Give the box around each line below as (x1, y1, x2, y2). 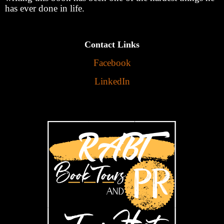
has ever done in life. (5, 3, 84, 14)
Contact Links (84, 39, 139, 50)
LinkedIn (94, 75, 130, 86)
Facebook (93, 57, 131, 68)
